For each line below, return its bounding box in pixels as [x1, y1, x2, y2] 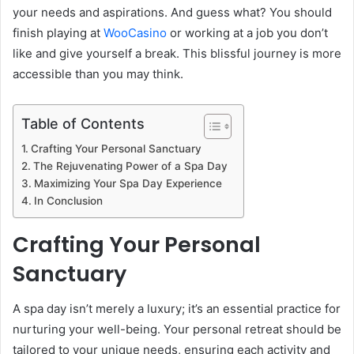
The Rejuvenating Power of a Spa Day [32, 159, 228, 172]
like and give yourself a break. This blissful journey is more [13, 45, 341, 61]
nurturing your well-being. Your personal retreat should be [13, 322, 341, 337]
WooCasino [104, 24, 167, 40]
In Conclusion [33, 194, 103, 207]
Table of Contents [21, 115, 145, 132]
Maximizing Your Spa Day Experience [33, 176, 222, 190]
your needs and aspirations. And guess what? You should [13, 4, 332, 20]
